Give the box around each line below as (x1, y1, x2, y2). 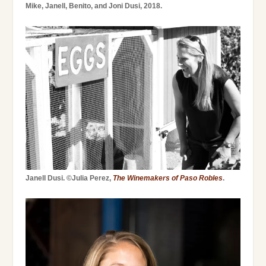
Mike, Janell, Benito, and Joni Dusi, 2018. (25, 1, 162, 10)
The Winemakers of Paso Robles (112, 174, 223, 183)
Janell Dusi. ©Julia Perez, (25, 174, 113, 183)
